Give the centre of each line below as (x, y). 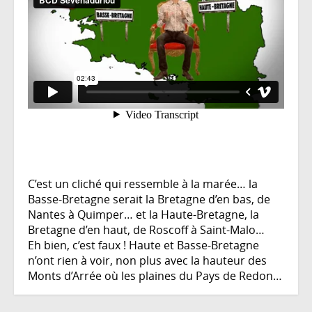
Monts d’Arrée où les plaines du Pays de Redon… (155, 275)
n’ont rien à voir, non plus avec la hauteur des (147, 260)
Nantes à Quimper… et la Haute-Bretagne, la (143, 214)
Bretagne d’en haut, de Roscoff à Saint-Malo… (146, 229)
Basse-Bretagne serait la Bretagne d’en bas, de (149, 199)
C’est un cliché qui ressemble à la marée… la (143, 184)
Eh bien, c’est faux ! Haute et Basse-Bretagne (143, 245)
